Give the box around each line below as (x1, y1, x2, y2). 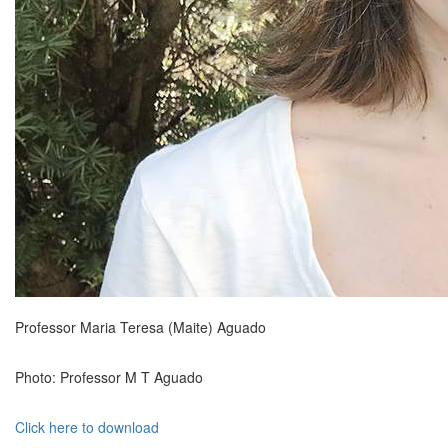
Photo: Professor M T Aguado (15, 366, 203, 387)
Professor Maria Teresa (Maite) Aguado (15, 316, 266, 337)
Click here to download (15, 416, 159, 437)
